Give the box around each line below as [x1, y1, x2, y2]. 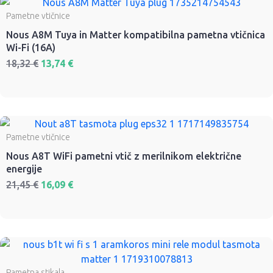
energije [6, 163, 42, 175]
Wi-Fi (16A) [6, 41, 55, 53]
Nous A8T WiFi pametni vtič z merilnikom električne [6, 151, 241, 162]
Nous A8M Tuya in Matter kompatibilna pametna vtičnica [6, 29, 265, 40]
